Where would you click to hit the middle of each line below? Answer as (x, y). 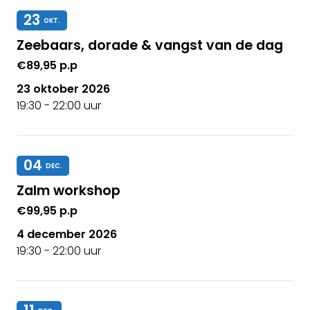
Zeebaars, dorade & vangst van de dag (150, 45)
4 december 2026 (67, 235)
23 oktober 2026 (63, 89)
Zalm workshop (69, 191)
